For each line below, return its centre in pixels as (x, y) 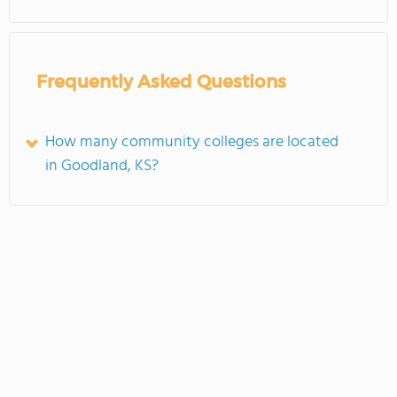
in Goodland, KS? (102, 166)
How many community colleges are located (192, 142)
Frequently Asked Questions (161, 82)
